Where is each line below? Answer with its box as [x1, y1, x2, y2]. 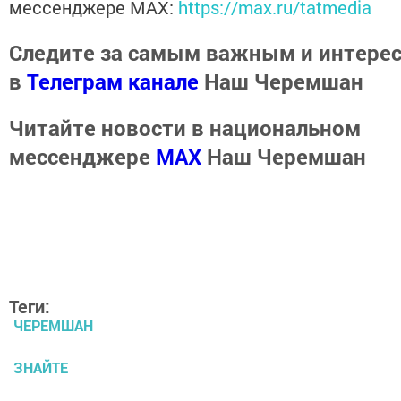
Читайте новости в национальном [9, 113, 361, 142]
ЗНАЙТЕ [13, 357, 68, 377]
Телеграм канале [27, 66, 199, 96]
